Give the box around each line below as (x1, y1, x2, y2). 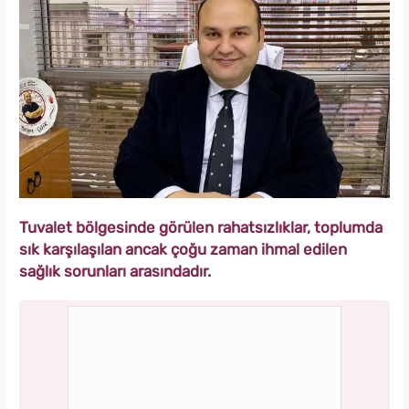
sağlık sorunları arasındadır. (19, 261, 211, 280)
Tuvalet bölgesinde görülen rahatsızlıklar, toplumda (19, 217, 383, 236)
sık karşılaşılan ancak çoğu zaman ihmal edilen (19, 239, 347, 258)
